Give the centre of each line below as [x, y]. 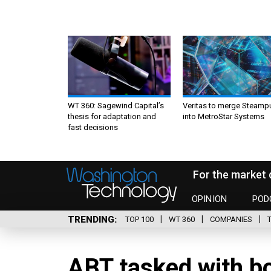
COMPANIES [231, 220]
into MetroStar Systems [224, 116]
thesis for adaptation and [112, 116]
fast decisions [93, 127]
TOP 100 [139, 220]
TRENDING [91, 219]
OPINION [210, 199]
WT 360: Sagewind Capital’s [116, 105]
